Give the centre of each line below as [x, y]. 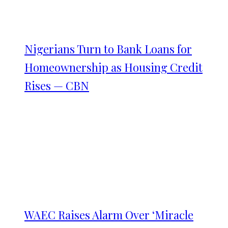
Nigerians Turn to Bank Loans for [108, 49]
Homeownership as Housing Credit [113, 67]
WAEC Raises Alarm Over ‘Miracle [109, 215]
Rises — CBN [57, 85]
